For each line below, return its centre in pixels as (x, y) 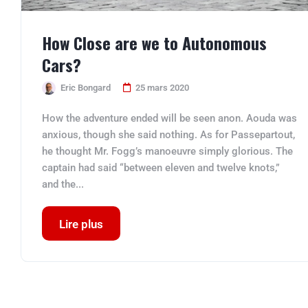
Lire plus (81, 224)
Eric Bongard (86, 88)
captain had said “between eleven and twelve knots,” (161, 168)
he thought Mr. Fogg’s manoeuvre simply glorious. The (167, 151)
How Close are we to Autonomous (154, 43)
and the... (63, 184)
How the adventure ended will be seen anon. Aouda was (169, 118)
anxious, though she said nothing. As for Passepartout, (168, 135)
